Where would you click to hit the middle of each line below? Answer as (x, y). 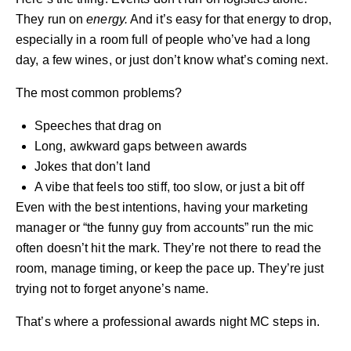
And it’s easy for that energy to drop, (229, 20)
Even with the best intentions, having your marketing (162, 208)
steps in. (295, 322)
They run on (51, 20)
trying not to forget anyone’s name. (112, 289)
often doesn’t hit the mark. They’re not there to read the (168, 248)
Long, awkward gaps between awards (141, 147)
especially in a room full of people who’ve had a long (163, 40)
